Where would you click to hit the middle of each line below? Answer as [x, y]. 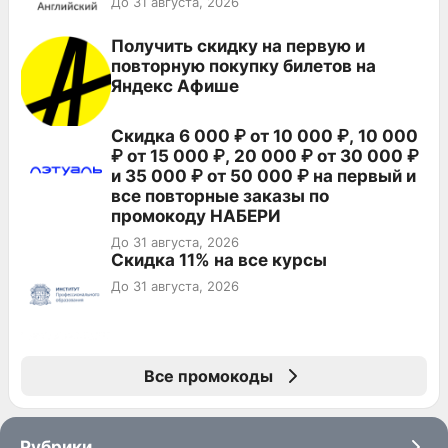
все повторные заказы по [220, 195]
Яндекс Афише [175, 85]
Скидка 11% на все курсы [219, 259]
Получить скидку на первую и [238, 45]
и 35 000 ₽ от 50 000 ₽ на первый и [263, 175]
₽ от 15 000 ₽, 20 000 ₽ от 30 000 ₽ [265, 155]
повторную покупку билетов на [243, 65]
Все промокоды [208, 375]
